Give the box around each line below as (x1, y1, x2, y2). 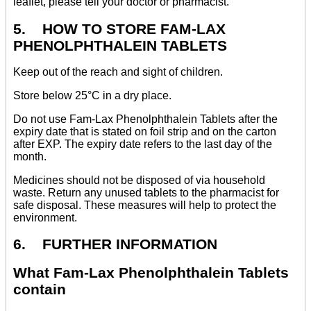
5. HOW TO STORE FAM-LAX (13, 20, 226, 37)
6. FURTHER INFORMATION (13, 236, 217, 253)
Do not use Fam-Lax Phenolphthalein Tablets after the (13, 112, 278, 125)
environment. (13, 211, 77, 224)
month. (13, 150, 47, 162)
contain (13, 281, 66, 298)
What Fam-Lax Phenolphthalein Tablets (13, 264, 289, 281)
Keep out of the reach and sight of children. (13, 65, 223, 78)
